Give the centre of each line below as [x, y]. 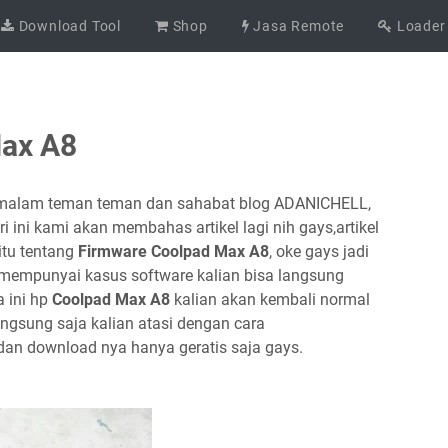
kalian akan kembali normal [270, 299]
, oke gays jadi [319, 251]
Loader [419, 26]
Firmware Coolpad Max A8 [173, 251]
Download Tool [68, 26]
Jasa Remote [297, 26]
